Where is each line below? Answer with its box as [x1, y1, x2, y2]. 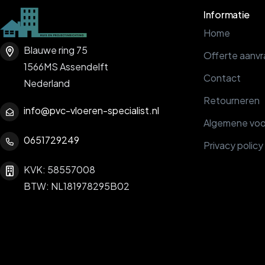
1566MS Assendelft [24, 60, 108, 73]
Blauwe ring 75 [24, 44, 88, 56]
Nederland [24, 77, 70, 89]
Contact [203, 72, 241, 84]
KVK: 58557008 [24, 163, 95, 176]
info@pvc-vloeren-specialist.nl [24, 104, 159, 117]
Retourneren [203, 94, 260, 106]
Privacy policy [203, 139, 263, 151]
